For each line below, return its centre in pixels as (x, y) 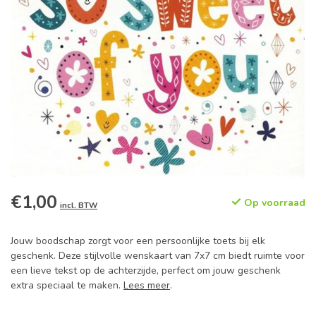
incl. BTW (79, 206)
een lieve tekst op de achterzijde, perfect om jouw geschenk (146, 271)
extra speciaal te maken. (67, 285)
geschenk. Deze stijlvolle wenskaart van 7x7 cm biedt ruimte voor (158, 256)
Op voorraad (273, 203)
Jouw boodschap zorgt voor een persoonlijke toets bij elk (138, 241)
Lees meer (147, 285)
